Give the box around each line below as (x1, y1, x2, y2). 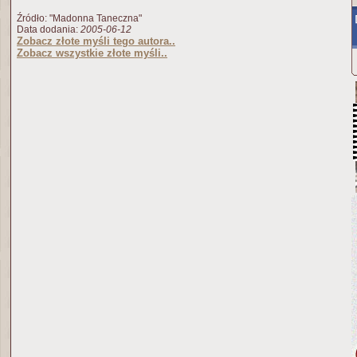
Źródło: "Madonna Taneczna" (17, 13, 142, 24)
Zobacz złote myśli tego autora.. (17, 35, 175, 47)
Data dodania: (17, 24, 80, 35)
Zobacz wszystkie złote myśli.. (17, 47, 167, 59)
